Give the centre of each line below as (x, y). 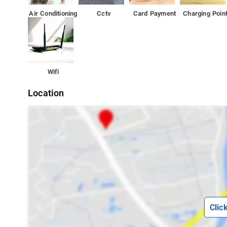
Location (46, 93)
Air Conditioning (53, 13)
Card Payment (155, 13)
